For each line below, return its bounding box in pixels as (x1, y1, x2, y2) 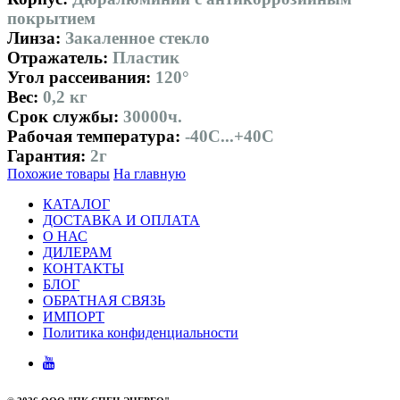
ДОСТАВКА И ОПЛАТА (43, 212, 200, 228)
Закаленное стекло (65, 28, 210, 47)
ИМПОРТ (43, 308, 104, 324)
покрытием (7, 8, 96, 28)
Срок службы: (7, 106, 123, 126)
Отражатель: (7, 47, 112, 67)
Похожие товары (7, 165, 110, 181)
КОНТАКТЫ (43, 260, 124, 276)
